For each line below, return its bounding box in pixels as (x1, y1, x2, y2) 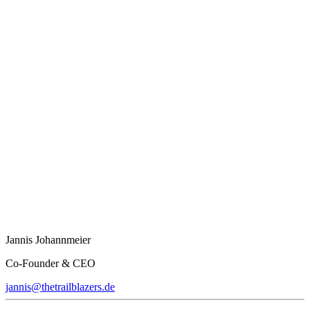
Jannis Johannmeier (6, 233, 91, 246)
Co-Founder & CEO (6, 257, 95, 269)
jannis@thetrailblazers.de (6, 280, 115, 293)
